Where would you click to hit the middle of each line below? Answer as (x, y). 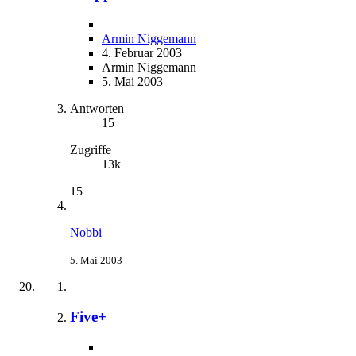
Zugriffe (91, 149)
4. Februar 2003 (142, 52)
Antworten (97, 108)
